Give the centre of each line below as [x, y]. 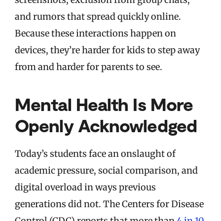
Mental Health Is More [104, 104]
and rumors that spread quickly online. [98, 17]
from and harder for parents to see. [89, 67]
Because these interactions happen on [95, 34]
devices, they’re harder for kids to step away [107, 50]
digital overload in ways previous [85, 187]
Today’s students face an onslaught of [95, 154]
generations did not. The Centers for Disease [109, 204]
